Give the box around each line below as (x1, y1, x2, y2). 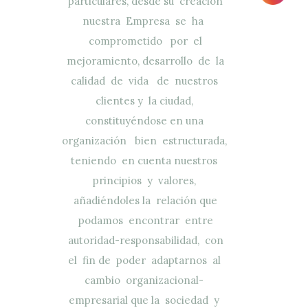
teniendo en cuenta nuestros (71, 153, 220, 167)
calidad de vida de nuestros (70, 74, 221, 87)
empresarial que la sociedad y (69, 293, 222, 307)
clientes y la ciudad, (95, 93, 196, 107)
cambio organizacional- (85, 273, 206, 287)
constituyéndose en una (85, 113, 206, 127)
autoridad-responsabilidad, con (67, 233, 223, 247)
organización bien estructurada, (61, 133, 230, 147)
